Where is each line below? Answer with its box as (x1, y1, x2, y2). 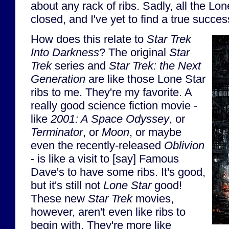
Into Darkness (31, 46, 99, 59)
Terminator (31, 126, 83, 139)
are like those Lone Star (85, 73, 205, 86)
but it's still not (31, 179, 103, 192)
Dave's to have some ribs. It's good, (31, 166, 205, 179)
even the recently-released (31, 139, 164, 152)
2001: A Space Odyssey (51, 112, 169, 126)
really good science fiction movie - (31, 99, 197, 112)
